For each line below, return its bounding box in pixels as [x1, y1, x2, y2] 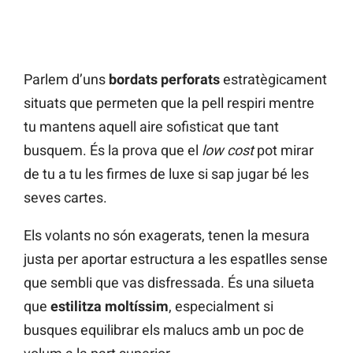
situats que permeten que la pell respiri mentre [24, 94, 314, 111]
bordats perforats [109, 70, 220, 87]
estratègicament [220, 70, 327, 87]
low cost [202, 141, 254, 158]
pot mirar [254, 141, 314, 158]
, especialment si [169, 297, 273, 314]
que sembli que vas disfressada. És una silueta [24, 273, 314, 291]
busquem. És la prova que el [24, 141, 202, 158]
